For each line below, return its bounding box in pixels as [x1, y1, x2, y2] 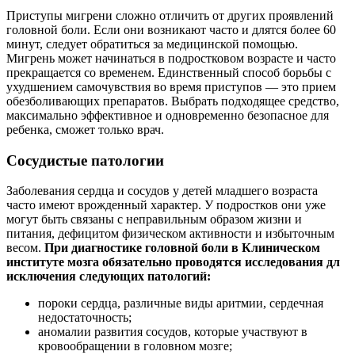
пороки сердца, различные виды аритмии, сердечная [38, 296, 323, 311]
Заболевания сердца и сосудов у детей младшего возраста [6, 184, 318, 198]
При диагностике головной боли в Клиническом [44, 241, 320, 255]
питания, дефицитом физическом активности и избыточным [6, 227, 334, 241]
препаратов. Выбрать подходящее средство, [103, 94, 339, 108]
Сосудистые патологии [6, 151, 164, 169]
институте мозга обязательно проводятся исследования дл [6, 255, 340, 269]
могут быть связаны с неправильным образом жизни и [6, 212, 302, 227]
